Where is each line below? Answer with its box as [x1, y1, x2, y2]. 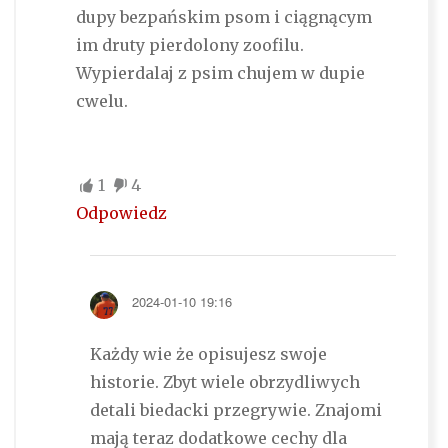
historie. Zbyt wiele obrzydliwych [89, 372, 360, 393]
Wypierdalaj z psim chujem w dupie [75, 63, 365, 84]
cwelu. [75, 91, 128, 112]
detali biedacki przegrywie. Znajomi [89, 400, 382, 421]
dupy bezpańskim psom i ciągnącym [75, 7, 372, 28]
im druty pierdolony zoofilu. [75, 35, 304, 56]
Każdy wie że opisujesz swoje [89, 344, 327, 365]
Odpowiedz [75, 203, 167, 224]
